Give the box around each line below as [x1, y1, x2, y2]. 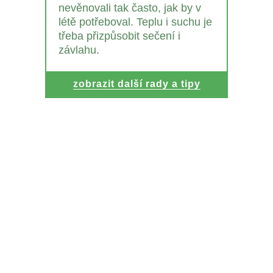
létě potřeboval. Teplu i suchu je [58, 16, 212, 29]
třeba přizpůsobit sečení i [58, 30, 180, 43]
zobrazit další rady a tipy [73, 79, 200, 90]
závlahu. [58, 44, 99, 57]
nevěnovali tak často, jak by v [58, 2, 201, 15]
